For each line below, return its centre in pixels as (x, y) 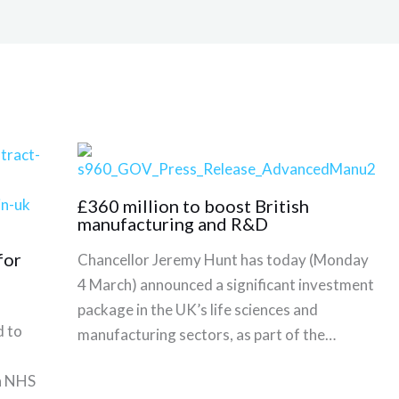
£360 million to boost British (193, 205)
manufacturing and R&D (172, 223)
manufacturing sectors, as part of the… (206, 334)
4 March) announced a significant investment (225, 284)
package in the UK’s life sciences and (197, 309)
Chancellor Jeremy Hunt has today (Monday (223, 259)
